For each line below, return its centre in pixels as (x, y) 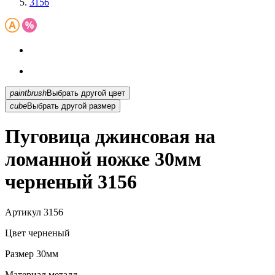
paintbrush (28, 93)
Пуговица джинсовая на (110, 137)
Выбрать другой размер (71, 106)
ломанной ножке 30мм (103, 159)
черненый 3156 (71, 182)
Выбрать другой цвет (117, 93)
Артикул (23, 212)
